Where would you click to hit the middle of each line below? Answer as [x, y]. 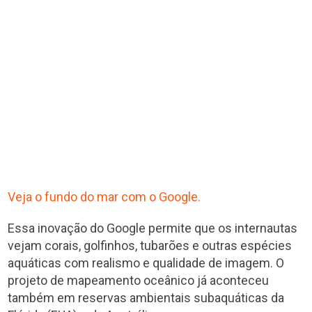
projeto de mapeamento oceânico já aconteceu [139, 281]
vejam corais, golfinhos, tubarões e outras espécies [150, 246]
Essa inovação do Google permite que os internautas [153, 228]
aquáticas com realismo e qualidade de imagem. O [146, 263]
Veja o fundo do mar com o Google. [104, 197]
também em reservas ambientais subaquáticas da [146, 298]
